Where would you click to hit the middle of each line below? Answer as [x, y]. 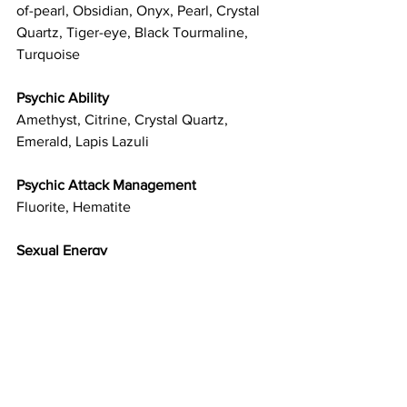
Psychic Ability [63, 98]
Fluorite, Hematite [74, 207]
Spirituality [50, 382]
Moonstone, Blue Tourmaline [108, 338]
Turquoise [48, 55]
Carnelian [47, 273]
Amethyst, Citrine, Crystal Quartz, [124, 120]
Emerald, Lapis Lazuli [83, 142]
